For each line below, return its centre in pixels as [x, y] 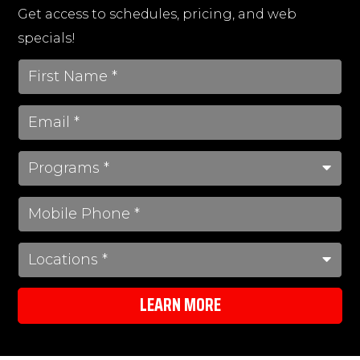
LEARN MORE [180, 305]
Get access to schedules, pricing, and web [157, 14]
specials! [47, 38]
